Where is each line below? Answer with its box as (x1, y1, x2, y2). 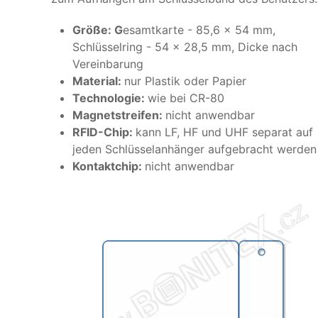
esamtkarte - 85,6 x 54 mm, (123, 23, 275, 38)
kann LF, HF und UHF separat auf (136, 125, 313, 140)
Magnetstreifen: (72, 108, 165, 123)
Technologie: (72, 91, 148, 106)
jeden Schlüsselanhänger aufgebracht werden (72, 142, 317, 157)
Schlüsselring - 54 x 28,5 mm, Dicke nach (72, 40, 297, 55)
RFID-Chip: (72, 125, 136, 140)
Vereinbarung (72, 57, 143, 72)
